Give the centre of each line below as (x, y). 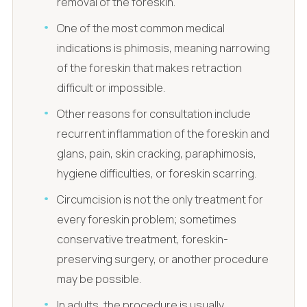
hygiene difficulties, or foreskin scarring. (157, 174)
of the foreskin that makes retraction (150, 68)
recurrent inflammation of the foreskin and (163, 134)
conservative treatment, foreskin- (143, 240)
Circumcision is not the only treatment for (160, 200)
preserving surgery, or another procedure (163, 259)
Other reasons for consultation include (154, 114)
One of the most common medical (141, 28)
